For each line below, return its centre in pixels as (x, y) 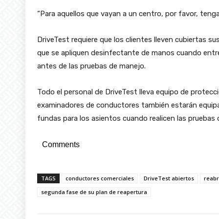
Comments (61, 144)
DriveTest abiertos (169, 178)
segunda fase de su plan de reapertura (94, 192)
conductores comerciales (100, 178)
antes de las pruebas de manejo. (91, 66)
